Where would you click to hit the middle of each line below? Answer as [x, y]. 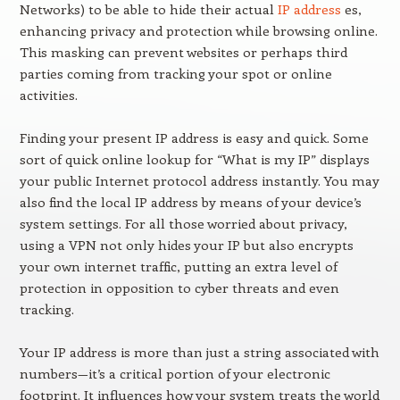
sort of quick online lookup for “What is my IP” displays [194, 159]
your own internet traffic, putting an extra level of [178, 266]
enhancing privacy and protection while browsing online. [198, 30]
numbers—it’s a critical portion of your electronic [175, 373]
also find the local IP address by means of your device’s [190, 202]
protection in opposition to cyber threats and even [179, 287]
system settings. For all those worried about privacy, [183, 223]
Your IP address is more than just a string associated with [199, 352]
